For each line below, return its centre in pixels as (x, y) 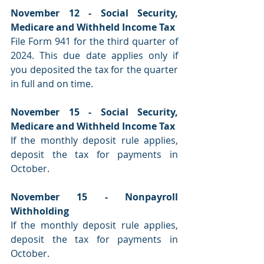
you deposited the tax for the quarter (94, 70)
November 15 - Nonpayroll (94, 197)
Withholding (40, 211)
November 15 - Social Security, (94, 112)
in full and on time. (52, 84)
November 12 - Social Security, (94, 13)
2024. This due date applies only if (94, 56)
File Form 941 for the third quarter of (94, 42)
